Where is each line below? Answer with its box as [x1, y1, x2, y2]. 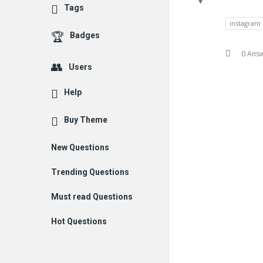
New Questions [51, 143, 109, 152]
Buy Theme [64, 115, 107, 124]
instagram [230, 19, 261, 28]
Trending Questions [51, 167, 129, 177]
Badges [70, 31, 100, 40]
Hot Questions [51, 217, 107, 226]
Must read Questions [51, 192, 133, 201]
